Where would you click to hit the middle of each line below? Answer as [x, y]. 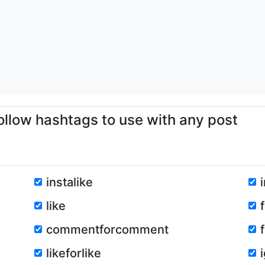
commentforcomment [107, 230]
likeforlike [74, 253]
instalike [70, 182]
